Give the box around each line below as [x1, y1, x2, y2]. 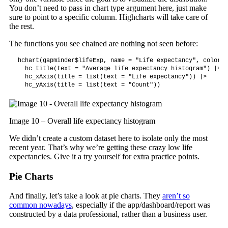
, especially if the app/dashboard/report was [71, 201, 210, 210]
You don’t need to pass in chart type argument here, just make [9, 3, 207, 12]
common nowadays [9, 201, 72, 210]
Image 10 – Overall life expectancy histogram [9, 116, 155, 125]
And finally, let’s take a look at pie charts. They [9, 191, 162, 201]
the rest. [9, 21, 34, 31]
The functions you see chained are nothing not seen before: [9, 39, 198, 48]
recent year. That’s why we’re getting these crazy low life [9, 142, 192, 152]
